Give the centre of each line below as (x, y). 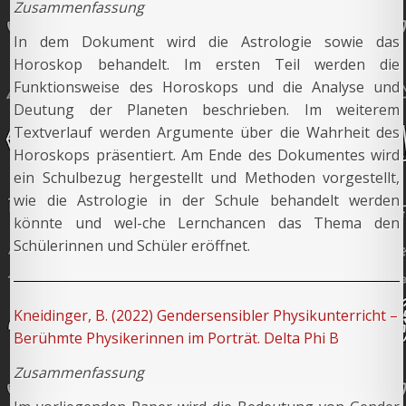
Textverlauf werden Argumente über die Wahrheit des (207, 133)
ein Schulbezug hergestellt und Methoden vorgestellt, (207, 178)
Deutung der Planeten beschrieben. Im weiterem (207, 110)
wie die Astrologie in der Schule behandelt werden (207, 201)
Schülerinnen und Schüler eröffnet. (132, 246)
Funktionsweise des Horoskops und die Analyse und (207, 87)
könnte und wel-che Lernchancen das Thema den (207, 223)
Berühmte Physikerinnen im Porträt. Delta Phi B (177, 338)
